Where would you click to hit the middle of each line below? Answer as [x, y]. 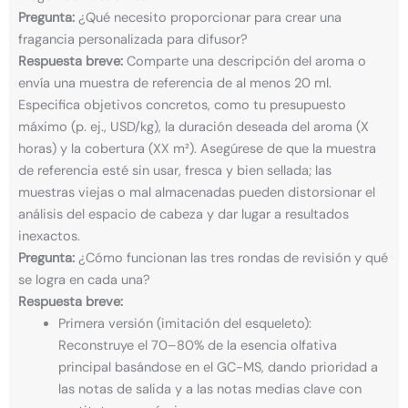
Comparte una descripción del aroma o [245, 61]
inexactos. [49, 236]
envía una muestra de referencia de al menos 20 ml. [175, 83]
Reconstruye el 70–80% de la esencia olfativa [197, 345]
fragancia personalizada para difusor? [133, 39]
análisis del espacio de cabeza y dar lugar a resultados [184, 214]
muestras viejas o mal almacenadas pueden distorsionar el [197, 192]
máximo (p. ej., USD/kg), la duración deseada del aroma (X [194, 127]
